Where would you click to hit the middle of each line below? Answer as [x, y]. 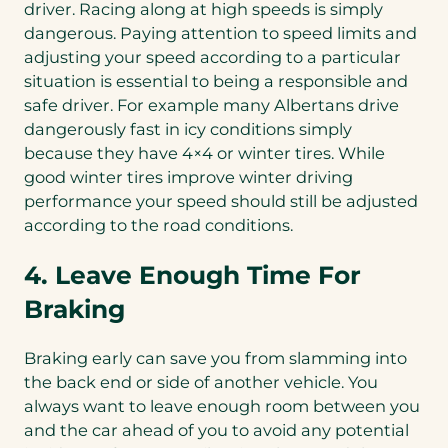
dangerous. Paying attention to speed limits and [220, 33]
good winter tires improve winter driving [188, 177]
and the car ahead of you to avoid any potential [216, 430]
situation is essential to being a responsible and [216, 81]
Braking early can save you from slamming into [215, 358]
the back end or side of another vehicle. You [201, 382]
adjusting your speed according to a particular [212, 57]
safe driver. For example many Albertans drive [211, 105]
